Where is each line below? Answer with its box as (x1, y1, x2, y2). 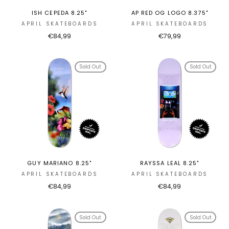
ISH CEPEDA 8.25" (31, 8, 87, 17)
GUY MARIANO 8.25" (27, 159, 92, 168)
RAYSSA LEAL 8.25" (140, 159, 199, 168)
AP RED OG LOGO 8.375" (131, 8, 208, 17)
